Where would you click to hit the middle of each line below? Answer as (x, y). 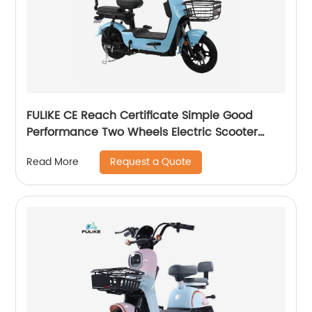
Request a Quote (151, 162)
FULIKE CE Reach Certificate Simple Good (140, 115)
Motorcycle (58, 149)
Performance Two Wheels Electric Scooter (142, 132)
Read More (53, 162)
